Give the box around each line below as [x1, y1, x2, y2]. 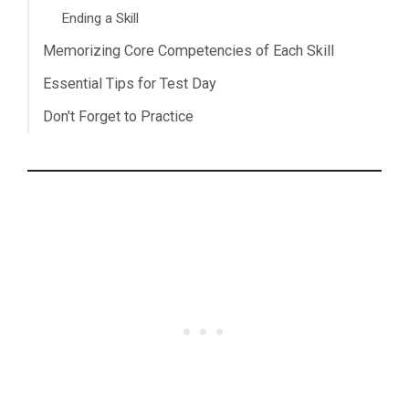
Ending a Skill [61, 9, 139, 26]
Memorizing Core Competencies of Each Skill [43, 41, 334, 59]
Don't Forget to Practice [43, 107, 194, 125]
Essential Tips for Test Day [43, 74, 216, 92]
